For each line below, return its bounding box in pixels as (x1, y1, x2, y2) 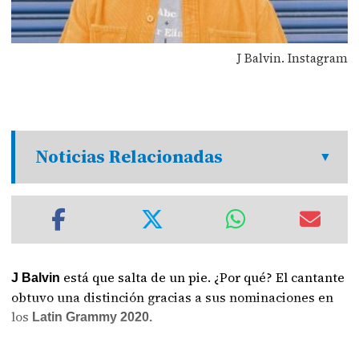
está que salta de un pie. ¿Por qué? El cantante (63, 268, 345, 286)
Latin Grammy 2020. (32, 310, 156, 324)
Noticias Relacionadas (35, 144, 224, 169)
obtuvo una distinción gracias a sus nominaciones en (11, 288, 334, 306)
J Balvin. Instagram (236, 49, 348, 67)
